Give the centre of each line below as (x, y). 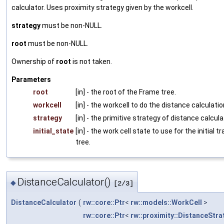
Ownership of (34, 61)
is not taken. (91, 61)
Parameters (31, 79)
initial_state (53, 131)
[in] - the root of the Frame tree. (126, 92)
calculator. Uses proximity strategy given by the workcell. (102, 7)
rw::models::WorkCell (166, 203)
